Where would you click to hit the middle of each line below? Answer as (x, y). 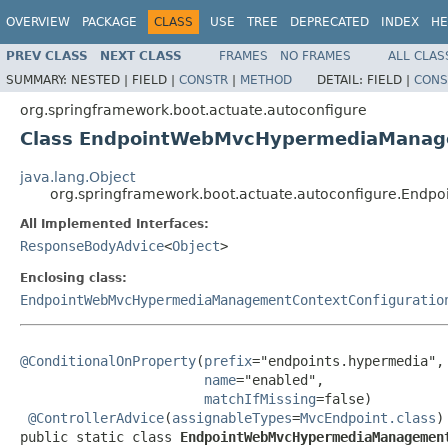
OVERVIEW (38, 22)
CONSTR (203, 79)
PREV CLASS (47, 55)
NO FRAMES (315, 55)
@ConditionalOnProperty (108, 360)
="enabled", (280, 379)
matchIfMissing (260, 398)
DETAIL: (342, 79)
